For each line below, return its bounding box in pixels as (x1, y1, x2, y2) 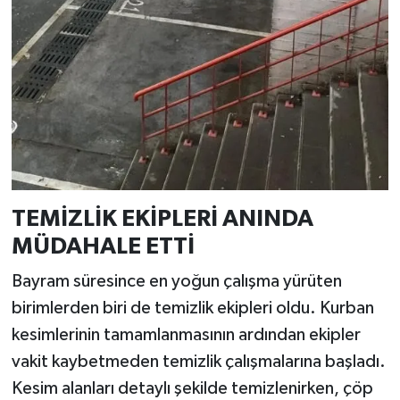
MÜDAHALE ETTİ (11, 234, 195, 258)
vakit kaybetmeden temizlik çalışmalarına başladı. (11, 353, 386, 371)
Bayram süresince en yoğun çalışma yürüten (11, 272, 342, 291)
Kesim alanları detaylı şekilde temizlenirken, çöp (11, 379, 373, 398)
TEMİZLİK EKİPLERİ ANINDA (11, 206, 313, 230)
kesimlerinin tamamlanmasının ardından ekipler (11, 326, 361, 345)
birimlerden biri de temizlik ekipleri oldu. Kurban (11, 299, 374, 318)
